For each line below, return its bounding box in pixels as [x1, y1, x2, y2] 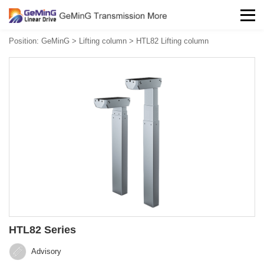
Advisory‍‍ [29, 247, 61, 256]
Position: [9, 37, 41, 45]
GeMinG [41, 37, 70, 45]
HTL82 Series [9, 224, 76, 236]
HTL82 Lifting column [136, 37, 209, 45]
